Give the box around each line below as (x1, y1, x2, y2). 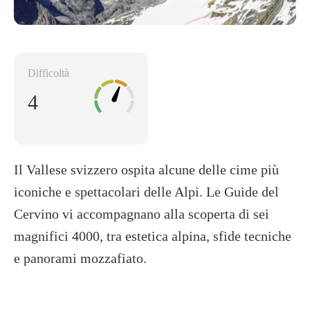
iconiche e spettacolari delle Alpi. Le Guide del (14, 183, 279, 199)
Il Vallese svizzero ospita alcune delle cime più (14, 161, 279, 177)
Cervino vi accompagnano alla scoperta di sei (14, 206, 269, 221)
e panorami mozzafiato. (14, 250, 147, 266)
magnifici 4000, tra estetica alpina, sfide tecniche (14, 228, 291, 244)
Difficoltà (28, 66, 69, 79)
